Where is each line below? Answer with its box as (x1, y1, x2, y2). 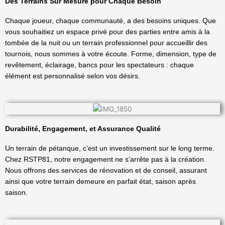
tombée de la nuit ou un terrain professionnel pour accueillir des (5, 39, 207, 47)
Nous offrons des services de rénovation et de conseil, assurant (5, 167, 207, 175)
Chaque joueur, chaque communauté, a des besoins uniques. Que (5, 17, 216, 25)
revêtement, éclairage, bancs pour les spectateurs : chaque (5, 61, 194, 69)
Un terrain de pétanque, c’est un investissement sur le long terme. (5, 145, 214, 153)
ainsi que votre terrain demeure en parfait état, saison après (5, 178, 196, 186)
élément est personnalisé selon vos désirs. (5, 72, 140, 80)
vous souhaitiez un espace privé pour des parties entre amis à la (5, 28, 210, 36)
